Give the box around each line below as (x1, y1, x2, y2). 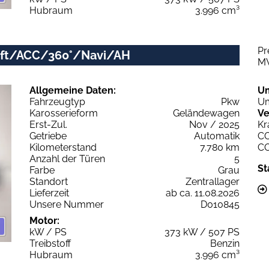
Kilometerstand (29, 141, 97, 153)
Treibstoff (29, 237, 71, 249)
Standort (29, 175, 68, 187)
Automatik (194, 130, 240, 142)
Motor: (29, 214, 59, 226)
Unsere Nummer (29, 198, 104, 210)
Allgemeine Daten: (29, 84, 116, 96)
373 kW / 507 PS (165, 226, 240, 238)
